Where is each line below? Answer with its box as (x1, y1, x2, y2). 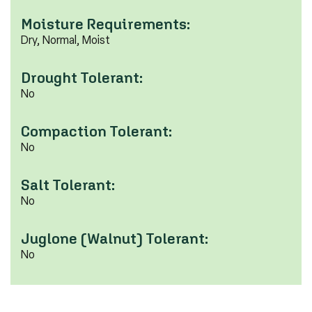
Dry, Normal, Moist (21, 33, 110, 47)
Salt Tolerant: (21, 175, 115, 194)
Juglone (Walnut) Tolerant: (21, 229, 208, 247)
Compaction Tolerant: (21, 122, 172, 140)
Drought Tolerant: (21, 68, 143, 86)
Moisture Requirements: (21, 15, 190, 33)
